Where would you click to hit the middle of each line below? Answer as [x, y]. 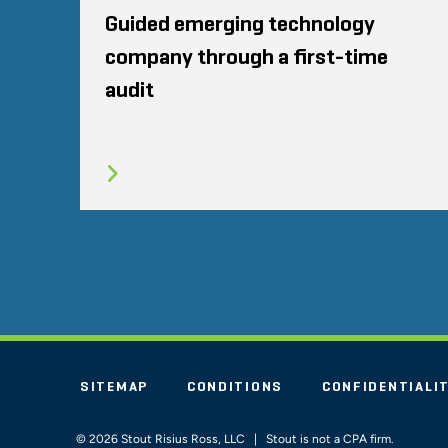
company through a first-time [246, 58]
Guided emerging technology [240, 25]
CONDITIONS [235, 387]
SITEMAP [114, 387]
